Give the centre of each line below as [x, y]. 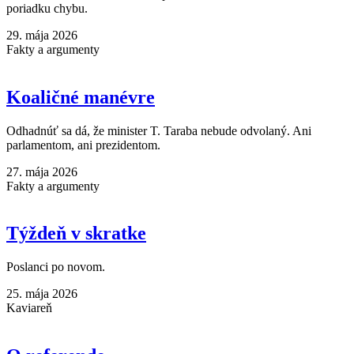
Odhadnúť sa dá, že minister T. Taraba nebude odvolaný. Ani [159, 130]
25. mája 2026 [42, 294]
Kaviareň [29, 308]
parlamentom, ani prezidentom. [83, 145]
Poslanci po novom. [56, 267]
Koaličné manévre [81, 97]
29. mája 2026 [42, 35]
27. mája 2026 [42, 171]
